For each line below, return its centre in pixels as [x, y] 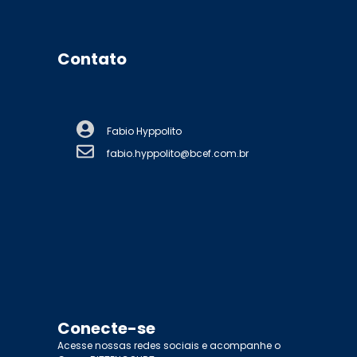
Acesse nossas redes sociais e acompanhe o [169, 345]
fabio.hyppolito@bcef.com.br [178, 153]
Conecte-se [106, 328]
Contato [92, 59]
